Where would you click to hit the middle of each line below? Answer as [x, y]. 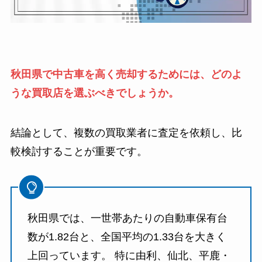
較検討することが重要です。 [79, 151]
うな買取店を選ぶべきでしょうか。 [94, 93]
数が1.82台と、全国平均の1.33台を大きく [127, 237]
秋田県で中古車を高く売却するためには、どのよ [126, 74]
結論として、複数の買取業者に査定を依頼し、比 [126, 132]
